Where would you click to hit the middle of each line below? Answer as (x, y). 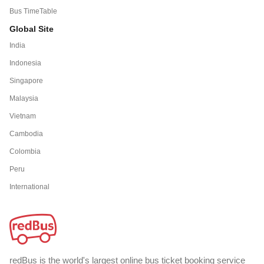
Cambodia (26, 133)
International (29, 187)
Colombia (25, 151)
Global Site (32, 29)
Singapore (26, 80)
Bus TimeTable (33, 11)
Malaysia (24, 98)
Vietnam (23, 116)
